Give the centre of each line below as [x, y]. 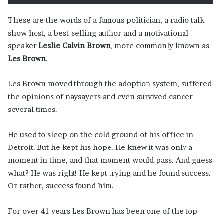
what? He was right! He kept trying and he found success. [109, 173]
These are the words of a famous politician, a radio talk [106, 20]
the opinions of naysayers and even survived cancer [100, 97]
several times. [33, 110]
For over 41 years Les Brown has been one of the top [103, 211]
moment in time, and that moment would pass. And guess [110, 160]
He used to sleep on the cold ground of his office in [101, 135]
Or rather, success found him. [61, 186]
